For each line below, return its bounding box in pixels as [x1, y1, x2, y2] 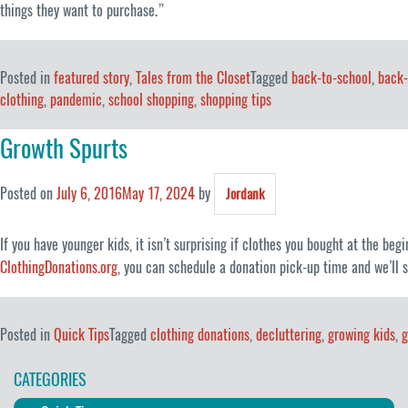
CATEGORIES [14, 367, 87, 391]
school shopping [108, 90, 194, 110]
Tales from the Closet [136, 68, 250, 88]
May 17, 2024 [122, 184, 195, 204]
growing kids [328, 325, 395, 345]
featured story [54, 68, 129, 88]
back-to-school [291, 68, 372, 88]
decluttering [256, 325, 321, 345]
